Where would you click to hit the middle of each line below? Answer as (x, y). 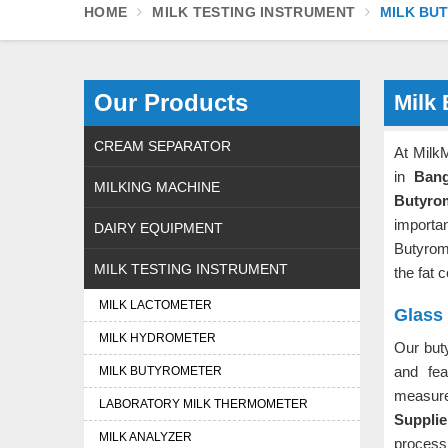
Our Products (171, 102)
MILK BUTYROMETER (160, 371)
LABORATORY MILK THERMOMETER (203, 404)
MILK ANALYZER (145, 437)
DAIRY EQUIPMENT (158, 228)
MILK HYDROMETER (157, 338)
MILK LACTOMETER (155, 305)
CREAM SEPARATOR (162, 146)
